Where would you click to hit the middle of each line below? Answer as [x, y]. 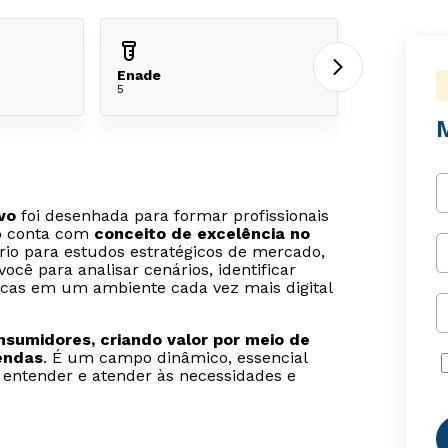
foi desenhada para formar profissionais [172, 215]
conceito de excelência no [202, 233]
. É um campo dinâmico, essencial [175, 357]
